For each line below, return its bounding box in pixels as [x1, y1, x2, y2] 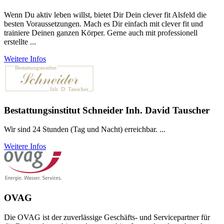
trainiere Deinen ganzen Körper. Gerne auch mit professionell [4, 28, 197, 37]
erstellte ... [4, 37, 36, 46]
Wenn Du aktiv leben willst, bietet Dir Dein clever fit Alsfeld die [4, 10, 206, 19]
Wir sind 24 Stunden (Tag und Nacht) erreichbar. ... [4, 125, 165, 134]
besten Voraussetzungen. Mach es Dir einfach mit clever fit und [4, 19, 203, 28]
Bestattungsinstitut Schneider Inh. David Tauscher [4, 104, 209, 115]
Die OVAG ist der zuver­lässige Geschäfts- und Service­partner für [4, 212, 210, 221]
